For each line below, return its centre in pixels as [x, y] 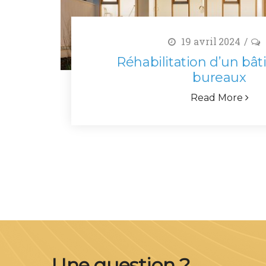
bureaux [219, 77]
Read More [218, 97]
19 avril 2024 [210, 41]
